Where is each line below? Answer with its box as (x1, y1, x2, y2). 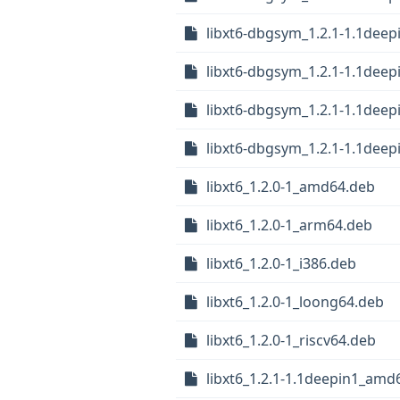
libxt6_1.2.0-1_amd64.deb (206, 177, 375, 196)
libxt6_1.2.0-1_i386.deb (206, 254, 356, 273)
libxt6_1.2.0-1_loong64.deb (206, 292, 384, 312)
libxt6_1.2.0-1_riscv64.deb (206, 330, 376, 350)
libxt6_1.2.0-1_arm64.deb (206, 215, 372, 235)
